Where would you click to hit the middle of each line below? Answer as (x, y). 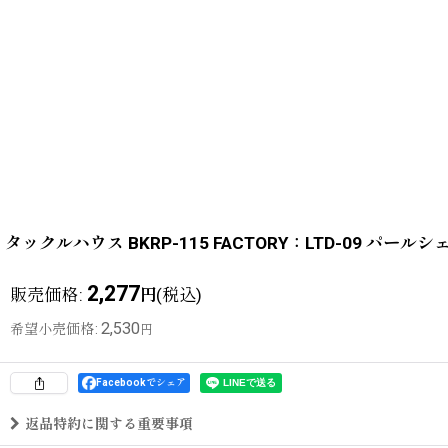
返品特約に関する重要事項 (109, 423)
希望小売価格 (52, 328)
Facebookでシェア (141, 382)
